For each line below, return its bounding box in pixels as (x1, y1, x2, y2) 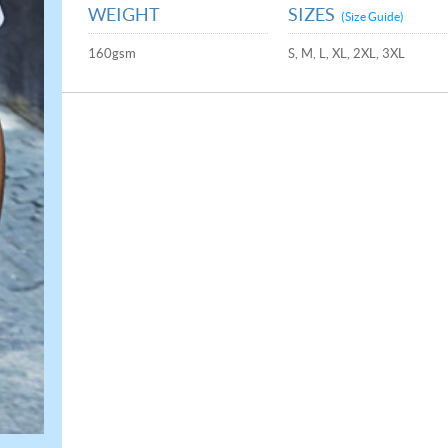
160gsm (87, 46, 136, 61)
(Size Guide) (341, 10, 405, 23)
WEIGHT (87, 4, 160, 25)
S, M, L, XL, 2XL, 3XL (288, 46, 406, 61)
